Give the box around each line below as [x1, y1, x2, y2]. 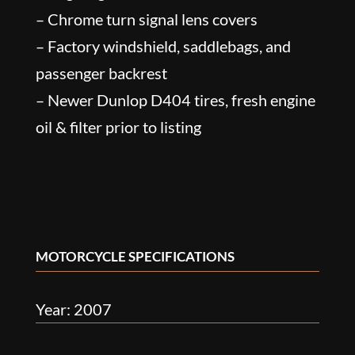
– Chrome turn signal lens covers [35, 9, 258, 29]
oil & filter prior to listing [35, 116, 201, 136]
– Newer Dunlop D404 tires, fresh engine [35, 90, 315, 109]
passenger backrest [35, 63, 167, 82]
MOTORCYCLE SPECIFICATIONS [35, 247, 235, 265]
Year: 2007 [35, 299, 112, 319]
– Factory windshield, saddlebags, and [35, 36, 291, 55]
